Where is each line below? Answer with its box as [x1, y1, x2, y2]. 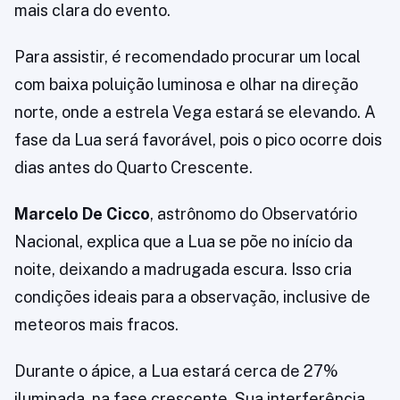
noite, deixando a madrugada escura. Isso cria [14, 260, 352, 279]
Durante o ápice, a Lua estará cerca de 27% [14, 362, 338, 380]
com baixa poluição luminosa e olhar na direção [14, 75, 358, 94]
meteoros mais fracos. [14, 315, 179, 334]
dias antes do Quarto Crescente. [14, 158, 253, 177]
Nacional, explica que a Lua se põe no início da [14, 232, 353, 251]
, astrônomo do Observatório [150, 204, 357, 223]
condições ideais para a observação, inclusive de [14, 287, 371, 306]
